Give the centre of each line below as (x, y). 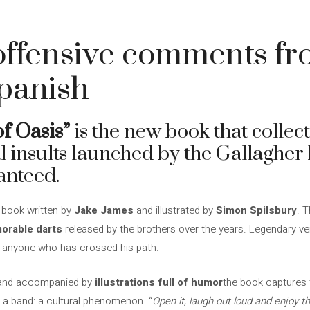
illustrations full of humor (159, 282)
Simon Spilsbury (256, 210)
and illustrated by (175, 210)
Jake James (104, 210)
